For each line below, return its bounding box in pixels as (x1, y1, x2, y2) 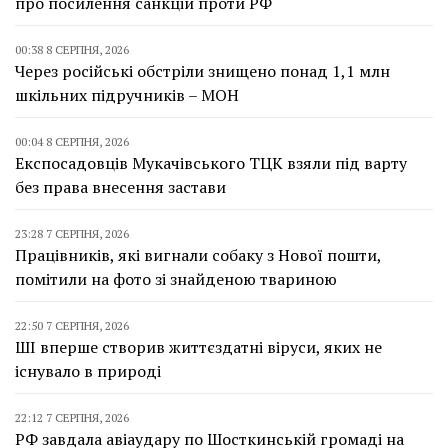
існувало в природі (15, 360, 161, 382)
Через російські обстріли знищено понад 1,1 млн (15, 60, 390, 82)
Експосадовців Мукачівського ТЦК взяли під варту (15, 152, 407, 174)
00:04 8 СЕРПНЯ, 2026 (15, 134, 129, 149)
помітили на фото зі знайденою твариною (15, 268, 337, 290)
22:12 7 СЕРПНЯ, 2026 (15, 410, 129, 425)
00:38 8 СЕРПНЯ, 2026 (15, 42, 129, 57)
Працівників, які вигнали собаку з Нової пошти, (15, 244, 381, 266)
